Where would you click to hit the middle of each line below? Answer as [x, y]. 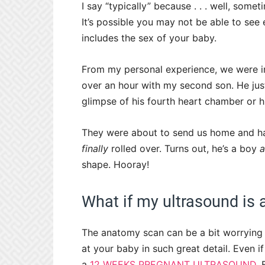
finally [95, 149]
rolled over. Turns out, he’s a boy [184, 149]
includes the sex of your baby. [151, 38]
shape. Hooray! [115, 165]
